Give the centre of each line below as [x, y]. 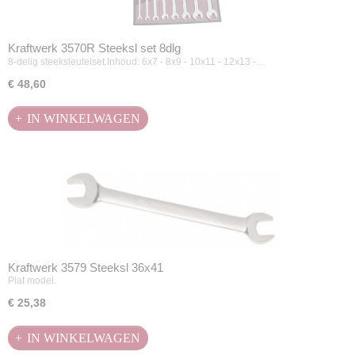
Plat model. [32, 281]
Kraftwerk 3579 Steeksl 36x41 [86, 267]
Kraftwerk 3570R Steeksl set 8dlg [94, 48]
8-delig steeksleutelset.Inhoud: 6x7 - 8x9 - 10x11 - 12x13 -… [137, 61]
